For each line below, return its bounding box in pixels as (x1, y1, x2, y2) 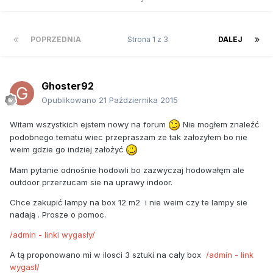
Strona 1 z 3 (127, 34, 172, 44)
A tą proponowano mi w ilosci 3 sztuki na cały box (10, 250, 206, 260)
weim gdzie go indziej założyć (10, 144, 126, 154)
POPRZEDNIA (30, 34, 81, 44)
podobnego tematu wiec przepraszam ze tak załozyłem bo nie (10, 132, 247, 142)
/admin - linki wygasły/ (10, 230, 95, 240)
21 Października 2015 (99, 94, 178, 105)
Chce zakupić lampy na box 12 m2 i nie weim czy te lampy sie (10, 197, 247, 208)
